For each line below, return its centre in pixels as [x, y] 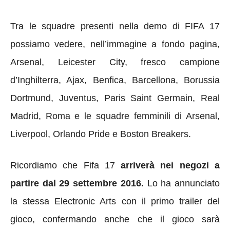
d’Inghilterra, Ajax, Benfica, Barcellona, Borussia [115, 80]
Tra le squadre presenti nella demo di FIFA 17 [115, 26]
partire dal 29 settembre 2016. [77, 183]
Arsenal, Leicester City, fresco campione [115, 62]
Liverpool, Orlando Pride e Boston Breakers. [101, 134]
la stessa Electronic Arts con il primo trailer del [115, 201]
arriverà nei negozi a [167, 165]
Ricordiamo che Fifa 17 [63, 165]
